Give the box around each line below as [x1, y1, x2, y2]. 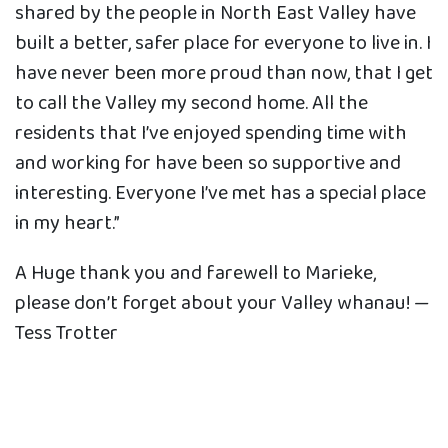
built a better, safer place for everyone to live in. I [15, 27, 431, 60]
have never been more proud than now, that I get [15, 57, 433, 90]
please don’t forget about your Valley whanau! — [15, 287, 429, 320]
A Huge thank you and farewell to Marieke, [15, 257, 376, 290]
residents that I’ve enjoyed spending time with [15, 117, 407, 150]
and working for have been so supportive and [15, 147, 401, 180]
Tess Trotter [15, 317, 118, 350]
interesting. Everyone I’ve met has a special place [15, 177, 426, 210]
